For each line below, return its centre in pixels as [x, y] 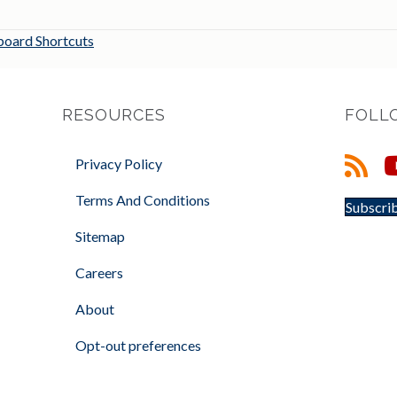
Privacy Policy [119, 164]
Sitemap [100, 237]
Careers [99, 273]
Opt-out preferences [138, 346]
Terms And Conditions [143, 200]
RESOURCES [114, 115]
